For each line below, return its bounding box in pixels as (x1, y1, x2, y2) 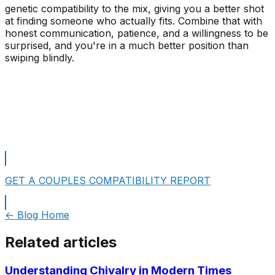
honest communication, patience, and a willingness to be (5, 27, 268, 40)
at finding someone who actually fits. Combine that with (5, 15, 262, 28)
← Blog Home (5, 209, 69, 222)
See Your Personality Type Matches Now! (5, 74, 201, 87)
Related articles (5, 233, 117, 252)
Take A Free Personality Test (5, 118, 141, 131)
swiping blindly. (5, 52, 74, 64)
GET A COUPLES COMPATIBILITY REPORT (5, 174, 211, 187)
